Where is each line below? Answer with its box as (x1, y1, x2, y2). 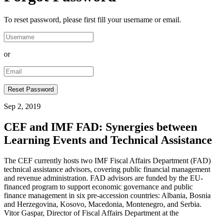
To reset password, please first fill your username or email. (4, 15, 181, 24)
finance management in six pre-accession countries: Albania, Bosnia (4, 191, 211, 200)
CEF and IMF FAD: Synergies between (4, 121, 197, 134)
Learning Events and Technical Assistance (4, 134, 212, 147)
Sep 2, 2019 (4, 102, 41, 111)
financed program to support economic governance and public (4, 183, 193, 191)
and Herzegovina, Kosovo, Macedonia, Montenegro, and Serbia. (4, 200, 201, 209)
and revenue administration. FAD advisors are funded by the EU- (4, 174, 203, 183)
